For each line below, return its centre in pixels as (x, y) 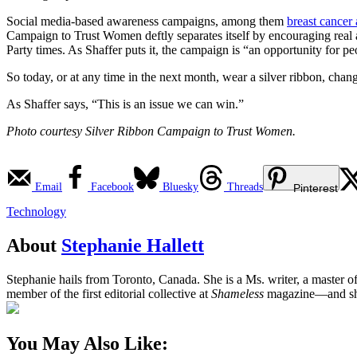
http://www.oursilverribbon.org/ (86, 159)
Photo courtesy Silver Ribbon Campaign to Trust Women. (151, 131)
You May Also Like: (87, 343)
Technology (36, 212)
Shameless (237, 294)
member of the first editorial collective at (109, 294)
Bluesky (180, 187)
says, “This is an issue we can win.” (154, 104)
